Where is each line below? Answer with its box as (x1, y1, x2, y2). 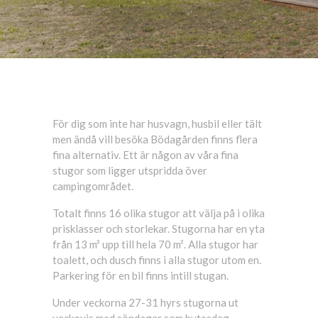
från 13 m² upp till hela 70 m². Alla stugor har (53, 238, 258, 251)
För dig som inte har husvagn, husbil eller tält (53, 117, 262, 130)
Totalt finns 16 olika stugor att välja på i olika (53, 207, 265, 219)
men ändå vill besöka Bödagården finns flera (53, 133, 258, 146)
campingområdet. (53, 180, 133, 192)
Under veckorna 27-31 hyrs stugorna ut (53, 296, 238, 309)
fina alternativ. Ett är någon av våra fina (53, 148, 238, 161)
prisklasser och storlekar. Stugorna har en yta (53, 222, 265, 235)
